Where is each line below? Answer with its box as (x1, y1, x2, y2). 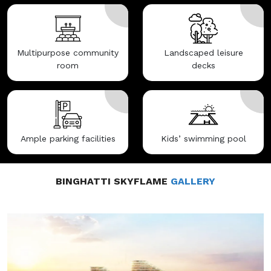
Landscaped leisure (163, 48, 243, 58)
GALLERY (171, 175, 215, 188)
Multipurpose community (17, 48, 119, 58)
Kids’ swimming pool (160, 134, 246, 144)
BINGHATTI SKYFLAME (56, 175, 171, 188)
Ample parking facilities (20, 134, 116, 144)
